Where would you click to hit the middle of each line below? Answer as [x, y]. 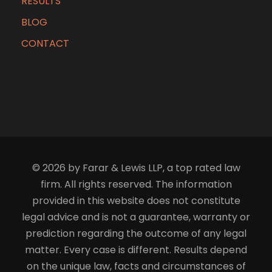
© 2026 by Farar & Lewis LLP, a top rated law [136, 168]
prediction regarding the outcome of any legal [136, 234]
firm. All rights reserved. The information [136, 185]
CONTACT [45, 44]
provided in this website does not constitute [136, 201]
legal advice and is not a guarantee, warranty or [136, 217]
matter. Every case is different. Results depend [136, 250]
